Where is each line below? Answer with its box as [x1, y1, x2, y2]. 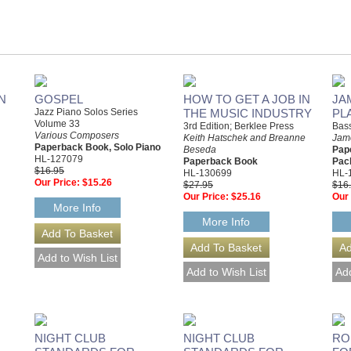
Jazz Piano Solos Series [34, 107, 138, 118]
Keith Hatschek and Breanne [183, 132, 306, 143]
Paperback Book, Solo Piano [34, 142, 161, 153]
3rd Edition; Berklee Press [183, 121, 294, 132]
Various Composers [34, 130, 119, 141]
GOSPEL [34, 92, 83, 106]
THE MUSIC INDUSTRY [183, 107, 312, 120]
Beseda [183, 144, 216, 155]
